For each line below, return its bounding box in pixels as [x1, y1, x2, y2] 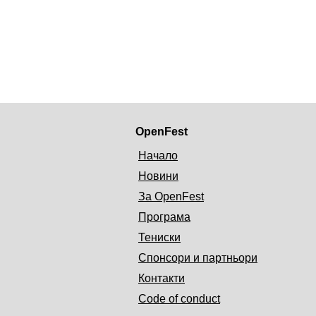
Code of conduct [138, 292, 220, 305]
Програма [138, 210, 190, 223]
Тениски [138, 231, 181, 243]
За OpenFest [138, 190, 204, 202]
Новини [138, 169, 178, 182]
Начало [138, 149, 178, 162]
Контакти [138, 272, 185, 284]
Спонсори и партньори [138, 251, 257, 264]
